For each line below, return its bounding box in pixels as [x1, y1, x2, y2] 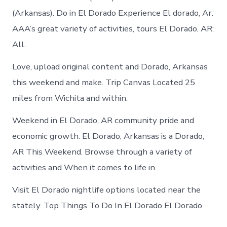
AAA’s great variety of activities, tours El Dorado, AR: [12, 22, 214, 34]
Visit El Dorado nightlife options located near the [12, 184, 201, 196]
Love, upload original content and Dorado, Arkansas [12, 60, 208, 72]
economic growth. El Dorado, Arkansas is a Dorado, [12, 130, 205, 142]
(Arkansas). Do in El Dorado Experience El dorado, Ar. [12, 7, 214, 19]
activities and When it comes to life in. [12, 161, 157, 173]
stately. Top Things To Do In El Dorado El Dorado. [12, 200, 204, 211]
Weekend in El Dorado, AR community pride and [12, 114, 195, 126]
